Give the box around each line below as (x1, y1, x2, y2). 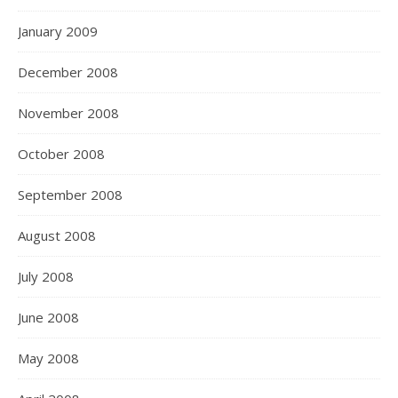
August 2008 (18, 227, 96, 244)
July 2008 (18, 267, 74, 285)
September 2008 (18, 186, 123, 203)
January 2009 (18, 22, 98, 40)
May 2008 (18, 349, 79, 367)
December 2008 (18, 63, 118, 81)
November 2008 (18, 104, 119, 122)
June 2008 (18, 308, 79, 326)
